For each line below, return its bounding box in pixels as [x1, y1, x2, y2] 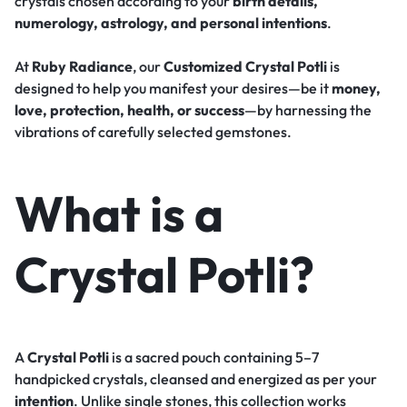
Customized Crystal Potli [164, 57, 327, 75]
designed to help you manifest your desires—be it [15, 79, 332, 97]
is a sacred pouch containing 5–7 [109, 347, 319, 366]
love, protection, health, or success [15, 101, 244, 119]
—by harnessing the [244, 101, 372, 119]
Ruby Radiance [32, 57, 133, 75]
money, [332, 79, 381, 97]
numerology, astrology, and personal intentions [15, 14, 327, 32]
